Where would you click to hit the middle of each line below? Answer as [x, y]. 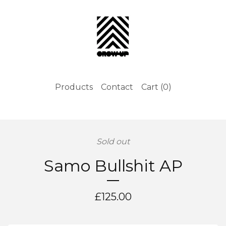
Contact [117, 87]
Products [74, 87]
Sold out [113, 141]
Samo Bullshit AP [113, 165]
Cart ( [152, 87]
